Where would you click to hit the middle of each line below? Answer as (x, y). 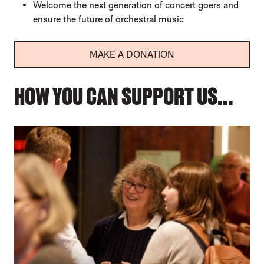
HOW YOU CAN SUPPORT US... (124, 96)
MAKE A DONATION (132, 55)
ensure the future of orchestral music (108, 19)
